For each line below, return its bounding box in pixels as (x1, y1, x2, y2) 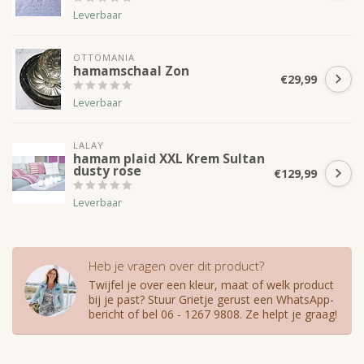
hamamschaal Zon (73, 63, 189, 80)
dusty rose (73, 162, 141, 180)
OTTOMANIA (73, 51, 135, 64)
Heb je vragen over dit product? (89, 258, 264, 275)
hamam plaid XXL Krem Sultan (73, 150, 265, 168)
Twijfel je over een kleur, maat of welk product (89, 277, 334, 293)
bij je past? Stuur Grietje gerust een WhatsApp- (89, 292, 334, 308)
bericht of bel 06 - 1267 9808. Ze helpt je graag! (89, 306, 337, 323)
